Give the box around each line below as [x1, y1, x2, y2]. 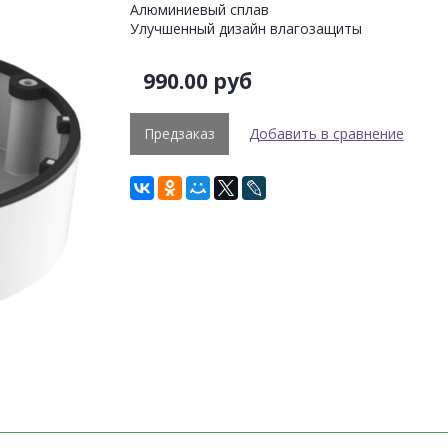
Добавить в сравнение [248, 123, 404, 143]
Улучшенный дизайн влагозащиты [129, 18, 362, 38]
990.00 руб [142, 66, 252, 95]
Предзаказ [143, 123, 215, 143]
